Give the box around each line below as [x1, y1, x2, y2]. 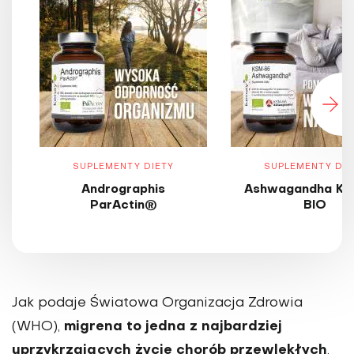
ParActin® [89, 200, 157, 212]
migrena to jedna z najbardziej [64, 320, 282, 334]
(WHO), [12, 321, 64, 334]
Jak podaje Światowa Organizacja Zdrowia [12, 297, 303, 311]
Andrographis [81, 184, 165, 196]
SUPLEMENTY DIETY [72, 163, 175, 172]
